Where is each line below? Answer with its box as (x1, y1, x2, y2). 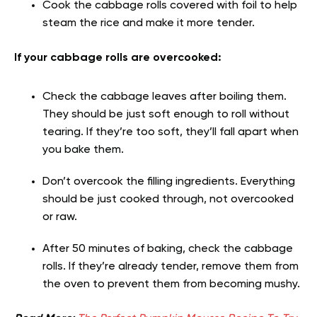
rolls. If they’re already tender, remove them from (42, 260, 299, 272)
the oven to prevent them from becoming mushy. (42, 278, 300, 290)
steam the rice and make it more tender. (42, 17, 258, 29)
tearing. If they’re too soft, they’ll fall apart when (42, 126, 299, 138)
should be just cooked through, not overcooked (42, 193, 294, 205)
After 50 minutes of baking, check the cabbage (42, 243, 293, 255)
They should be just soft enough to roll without (42, 108, 289, 120)
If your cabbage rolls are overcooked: (14, 52, 221, 64)
